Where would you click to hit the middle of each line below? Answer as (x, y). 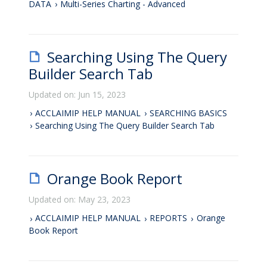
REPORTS (169, 218)
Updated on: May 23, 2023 (80, 199)
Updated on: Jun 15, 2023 (77, 94)
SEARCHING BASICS (189, 113)
